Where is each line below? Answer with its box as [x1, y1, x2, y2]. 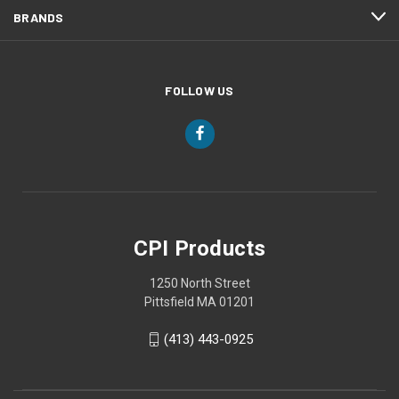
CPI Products [133, 235, 266, 261]
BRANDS [13, 9, 64, 25]
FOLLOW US [165, 82, 234, 98]
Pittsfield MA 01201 [144, 294, 255, 309]
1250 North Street [149, 275, 250, 290]
